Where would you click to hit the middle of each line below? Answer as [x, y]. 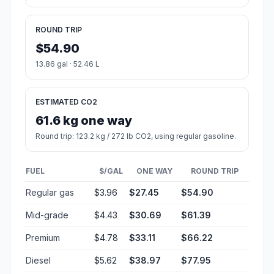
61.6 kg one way [84, 121]
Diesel [38, 261]
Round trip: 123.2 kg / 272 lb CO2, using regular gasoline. [136, 136]
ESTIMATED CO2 [66, 102]
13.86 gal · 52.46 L [68, 64]
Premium [43, 238]
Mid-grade [47, 215]
